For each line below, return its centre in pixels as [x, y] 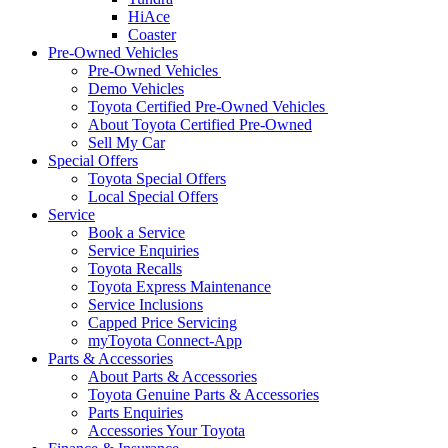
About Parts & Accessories [172, 376]
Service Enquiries [143, 250]
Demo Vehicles [136, 88]
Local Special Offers [153, 196]
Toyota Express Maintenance [179, 286]
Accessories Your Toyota [166, 430]
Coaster [152, 34]
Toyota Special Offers [157, 178]
